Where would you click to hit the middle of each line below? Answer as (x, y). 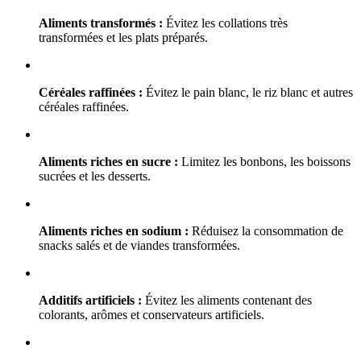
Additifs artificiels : (90, 301)
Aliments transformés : (101, 23)
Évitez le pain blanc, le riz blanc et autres (248, 93)
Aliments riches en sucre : (108, 162)
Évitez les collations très (225, 23)
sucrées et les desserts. (95, 176)
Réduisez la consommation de (266, 231)
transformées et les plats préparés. (123, 38)
